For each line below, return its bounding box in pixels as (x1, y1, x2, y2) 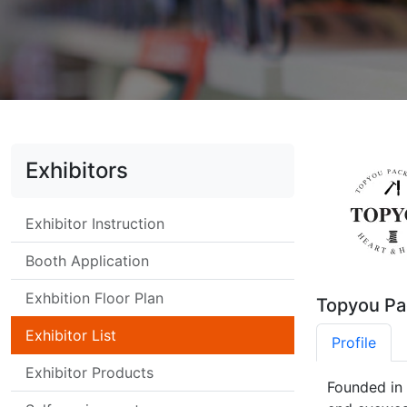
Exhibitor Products (25, 362, 154, 382)
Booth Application (25, 251, 149, 270)
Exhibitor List (25, 325, 116, 344)
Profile (332, 333, 376, 352)
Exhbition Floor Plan (25, 288, 164, 307)
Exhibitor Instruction (25, 213, 164, 233)
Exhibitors (25, 156, 128, 184)
